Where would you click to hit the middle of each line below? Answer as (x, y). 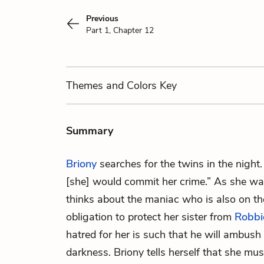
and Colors (131, 85)
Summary (90, 131)
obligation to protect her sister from (150, 217)
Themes (86, 85)
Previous (102, 19)
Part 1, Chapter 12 (120, 30)
